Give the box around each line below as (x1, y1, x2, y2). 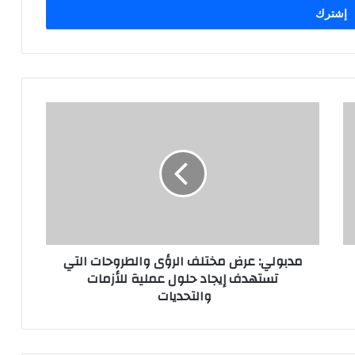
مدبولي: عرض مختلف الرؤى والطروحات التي (63, 249, 303, 273)
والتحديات (154, 284, 212, 308)
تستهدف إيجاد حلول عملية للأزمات (87, 266, 278, 291)
